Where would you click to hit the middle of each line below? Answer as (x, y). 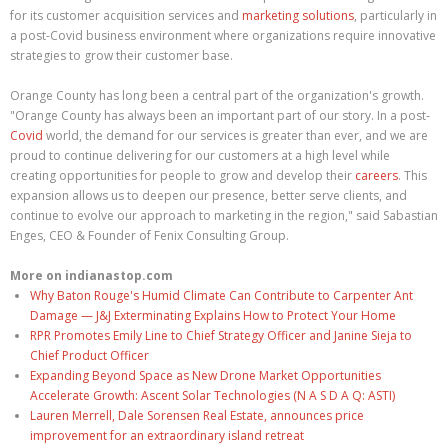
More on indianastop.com (91, 275)
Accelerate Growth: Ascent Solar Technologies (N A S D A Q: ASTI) (212, 395)
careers (376, 175)
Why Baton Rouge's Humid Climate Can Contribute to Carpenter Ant (221, 295)
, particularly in (395, 15)
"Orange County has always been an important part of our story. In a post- (220, 115)
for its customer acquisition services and (126, 15)
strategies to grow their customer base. (121, 55)
